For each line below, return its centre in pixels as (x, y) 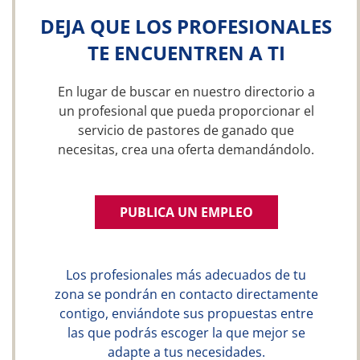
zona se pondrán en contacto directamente (186, 294)
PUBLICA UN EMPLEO (186, 212)
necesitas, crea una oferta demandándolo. (186, 149)
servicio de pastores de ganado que (186, 130)
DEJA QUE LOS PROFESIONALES (186, 26)
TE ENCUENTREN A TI (186, 53)
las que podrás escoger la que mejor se (186, 333)
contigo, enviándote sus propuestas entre (186, 313)
